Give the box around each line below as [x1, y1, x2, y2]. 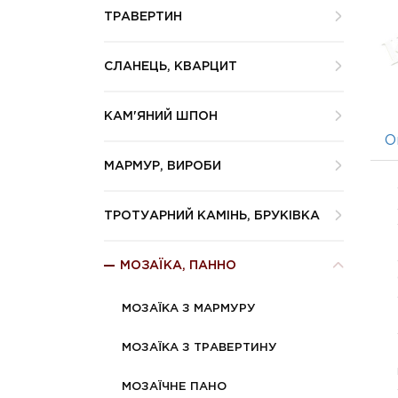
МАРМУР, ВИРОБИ [104, 160, 221, 171]
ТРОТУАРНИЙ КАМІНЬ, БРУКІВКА [104, 210, 320, 221]
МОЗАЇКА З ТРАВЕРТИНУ [122, 342, 277, 353]
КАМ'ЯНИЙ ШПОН [104, 110, 218, 122]
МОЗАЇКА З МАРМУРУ [122, 303, 256, 314]
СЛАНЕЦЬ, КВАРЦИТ [104, 60, 237, 72]
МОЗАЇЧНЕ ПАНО [122, 381, 227, 392]
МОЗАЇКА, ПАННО [120, 259, 236, 271]
